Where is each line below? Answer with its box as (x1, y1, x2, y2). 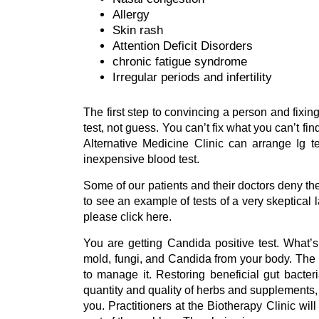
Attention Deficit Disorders (113, 39, 253, 53)
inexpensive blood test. (83, 153, 199, 166)
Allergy (113, 8, 150, 21)
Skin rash (113, 23, 164, 37)
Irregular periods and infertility (113, 70, 273, 84)
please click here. (83, 211, 172, 224)
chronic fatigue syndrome (113, 55, 248, 68)
